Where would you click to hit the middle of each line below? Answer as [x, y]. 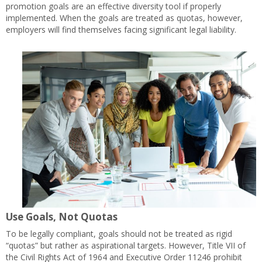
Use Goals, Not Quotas [62, 217]
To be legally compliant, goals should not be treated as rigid [119, 234]
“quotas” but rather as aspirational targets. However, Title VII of [126, 245]
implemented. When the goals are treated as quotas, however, [124, 18]
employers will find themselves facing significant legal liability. [121, 30]
